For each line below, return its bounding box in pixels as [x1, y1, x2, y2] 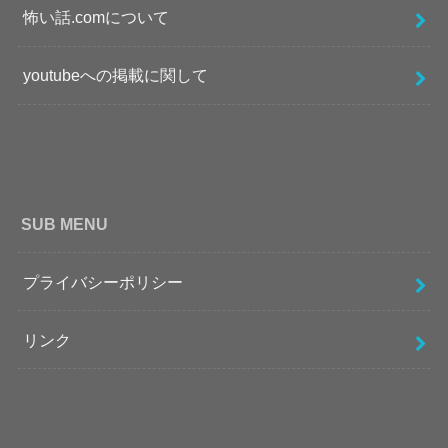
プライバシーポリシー [22, 272, 183, 291]
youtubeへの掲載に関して [22, 66, 208, 85]
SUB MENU [21, 214, 109, 233]
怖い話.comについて [22, 8, 169, 27]
